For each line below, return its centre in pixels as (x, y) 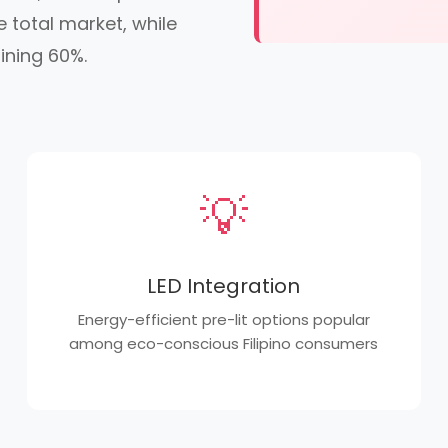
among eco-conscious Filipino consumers (224, 343)
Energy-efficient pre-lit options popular (223, 319)
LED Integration (224, 286)
